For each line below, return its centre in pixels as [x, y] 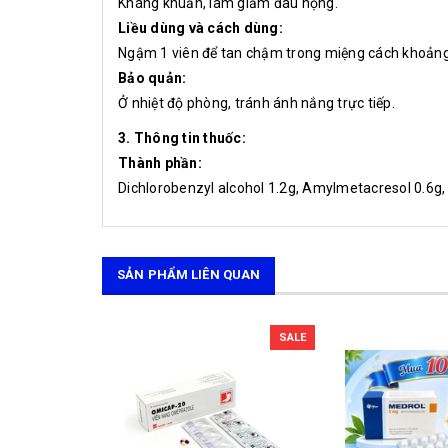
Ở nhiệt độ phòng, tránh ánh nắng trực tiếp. [256, 103]
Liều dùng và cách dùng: [200, 28]
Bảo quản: [152, 78]
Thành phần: [160, 163]
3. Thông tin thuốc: [182, 138]
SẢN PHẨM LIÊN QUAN [189, 275]
